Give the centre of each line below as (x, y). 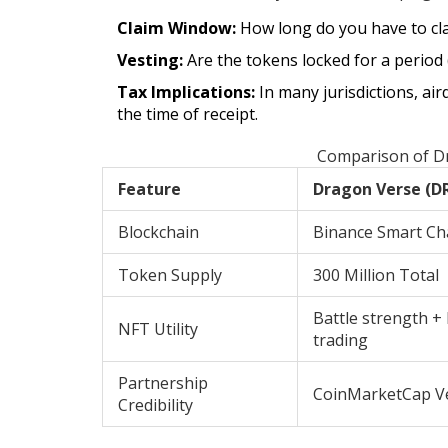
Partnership (163, 383)
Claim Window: (176, 28)
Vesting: (150, 60)
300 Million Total (376, 275)
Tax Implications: (186, 92)
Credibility (155, 405)
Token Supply (170, 275)
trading (340, 340)
